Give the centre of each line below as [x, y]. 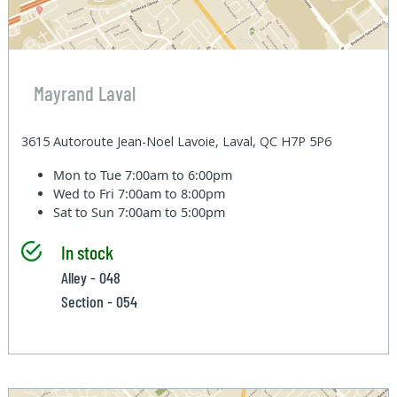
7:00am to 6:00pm [179, 175]
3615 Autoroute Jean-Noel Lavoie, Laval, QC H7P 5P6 [177, 142]
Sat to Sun [86, 213]
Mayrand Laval [84, 93]
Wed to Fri [86, 194]
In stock [87, 252]
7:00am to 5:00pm [172, 213]
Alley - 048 [90, 278]
